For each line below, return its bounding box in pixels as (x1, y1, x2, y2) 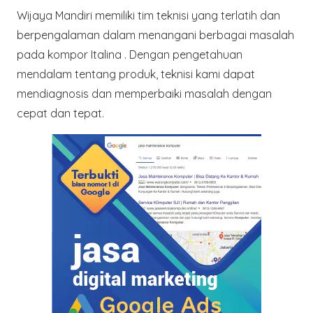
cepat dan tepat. (17, 105, 104, 120)
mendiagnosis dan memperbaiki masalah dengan (17, 86, 272, 101)
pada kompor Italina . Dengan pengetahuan (17, 47, 242, 61)
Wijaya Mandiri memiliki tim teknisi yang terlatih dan (17, 8, 280, 22)
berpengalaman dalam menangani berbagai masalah (17, 27, 294, 42)
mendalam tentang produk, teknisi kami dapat (17, 66, 255, 81)
